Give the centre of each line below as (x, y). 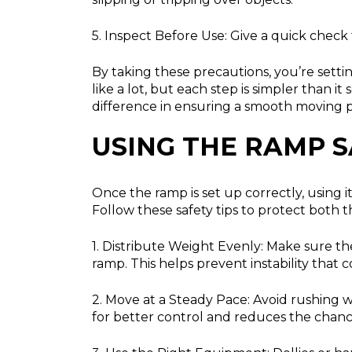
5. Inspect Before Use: (159, 36)
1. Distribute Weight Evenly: (178, 247)
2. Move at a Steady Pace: (171, 300)
